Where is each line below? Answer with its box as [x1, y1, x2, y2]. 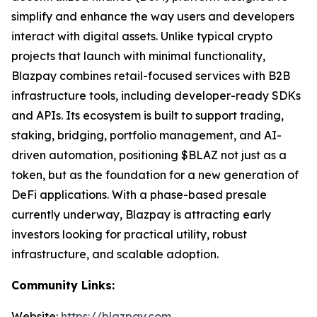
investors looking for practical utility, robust [11, 227, 247, 241]
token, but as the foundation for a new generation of [11, 168, 299, 182]
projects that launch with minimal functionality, [11, 49, 265, 63]
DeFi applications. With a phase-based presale [11, 188, 267, 202]
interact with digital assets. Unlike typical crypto [11, 29, 272, 43]
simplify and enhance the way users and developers [11, 9, 294, 23]
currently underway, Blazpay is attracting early [11, 207, 271, 221]
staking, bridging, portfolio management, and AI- [11, 128, 282, 142]
